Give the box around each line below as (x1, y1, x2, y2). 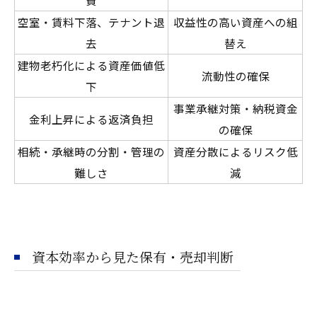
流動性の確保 (201, 67, 270, 83)
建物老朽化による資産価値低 (18, 57, 165, 73)
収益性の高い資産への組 (173, 13, 298, 30)
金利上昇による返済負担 (29, 110, 154, 127)
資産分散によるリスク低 (173, 143, 298, 159)
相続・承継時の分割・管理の (18, 143, 165, 159)
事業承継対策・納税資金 (173, 100, 298, 116)
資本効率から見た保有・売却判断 (32, 246, 234, 266)
